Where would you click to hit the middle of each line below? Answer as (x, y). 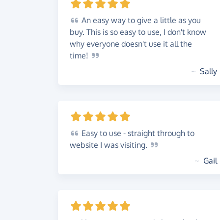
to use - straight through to (146, 133)
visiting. (135, 145)
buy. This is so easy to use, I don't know (138, 32)
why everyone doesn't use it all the (131, 44)
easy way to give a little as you (146, 20)
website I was (95, 145)
